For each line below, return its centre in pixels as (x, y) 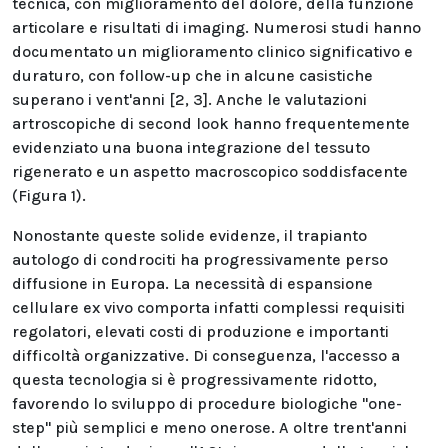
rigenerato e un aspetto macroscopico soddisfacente (210, 171)
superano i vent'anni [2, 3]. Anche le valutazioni (189, 99)
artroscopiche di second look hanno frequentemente (211, 123)
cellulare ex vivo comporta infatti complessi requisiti (208, 307)
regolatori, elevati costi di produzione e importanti (200, 331)
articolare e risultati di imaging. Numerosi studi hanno (216, 27)
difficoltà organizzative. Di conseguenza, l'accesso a (206, 355)
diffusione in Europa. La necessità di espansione (192, 283)
